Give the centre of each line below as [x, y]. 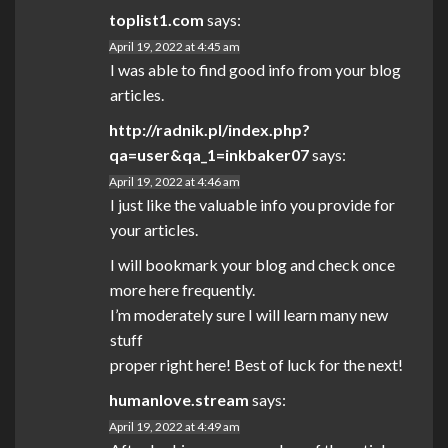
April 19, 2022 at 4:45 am [174, 47]
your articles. [154, 230]
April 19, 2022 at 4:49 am [174, 427]
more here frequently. [182, 290]
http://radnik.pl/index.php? [209, 130]
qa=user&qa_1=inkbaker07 [209, 155]
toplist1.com [156, 20]
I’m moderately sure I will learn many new [249, 315]
